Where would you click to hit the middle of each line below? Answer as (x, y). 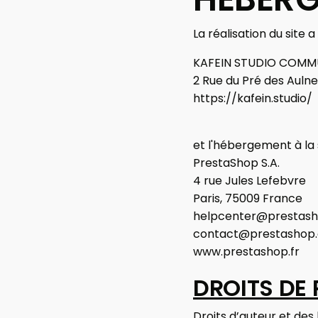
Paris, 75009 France (248, 198)
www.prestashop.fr (246, 252)
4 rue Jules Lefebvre (250, 181)
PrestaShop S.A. (236, 163)
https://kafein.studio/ (253, 98)
